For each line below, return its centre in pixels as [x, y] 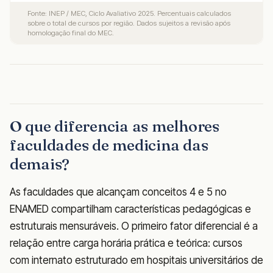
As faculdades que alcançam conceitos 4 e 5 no [118, 192]
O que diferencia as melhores [115, 126]
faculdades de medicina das [109, 145]
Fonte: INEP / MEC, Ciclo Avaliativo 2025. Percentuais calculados [129, 14]
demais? [40, 164]
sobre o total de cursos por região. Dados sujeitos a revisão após [129, 23]
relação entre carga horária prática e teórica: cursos [126, 243]
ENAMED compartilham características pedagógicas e [130, 209]
